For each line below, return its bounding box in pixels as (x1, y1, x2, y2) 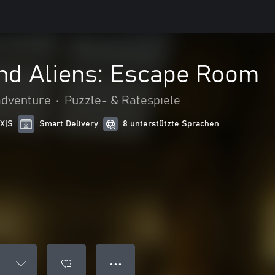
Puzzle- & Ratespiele (64, 95, 180, 107)
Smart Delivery (39, 120, 99, 128)
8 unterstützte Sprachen (123, 120, 220, 128)
